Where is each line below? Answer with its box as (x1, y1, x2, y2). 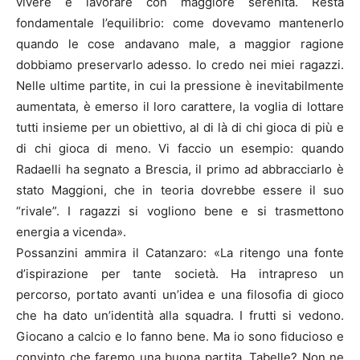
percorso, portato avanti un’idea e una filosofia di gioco (16, 286, 344, 302)
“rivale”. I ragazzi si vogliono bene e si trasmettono (16, 202, 344, 219)
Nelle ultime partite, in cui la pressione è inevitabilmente (16, 77, 344, 93)
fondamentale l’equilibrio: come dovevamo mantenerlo (16, 14, 344, 31)
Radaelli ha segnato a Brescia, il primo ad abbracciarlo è (16, 161, 344, 177)
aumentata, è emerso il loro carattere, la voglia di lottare (16, 98, 344, 114)
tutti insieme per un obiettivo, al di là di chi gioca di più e (16, 119, 344, 135)
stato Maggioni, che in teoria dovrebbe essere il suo (16, 182, 344, 198)
